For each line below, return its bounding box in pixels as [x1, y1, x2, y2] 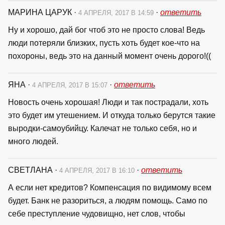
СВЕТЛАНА [8, 165, 55, 174]
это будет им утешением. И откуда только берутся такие [8, 110, 215, 120]
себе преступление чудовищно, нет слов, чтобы [8, 209, 185, 218]
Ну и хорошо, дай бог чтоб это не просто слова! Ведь [8, 25, 205, 34]
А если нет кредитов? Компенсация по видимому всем [8, 183, 211, 192]
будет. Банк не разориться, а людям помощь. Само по [8, 196, 207, 205]
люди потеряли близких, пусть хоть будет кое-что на [8, 38, 200, 47]
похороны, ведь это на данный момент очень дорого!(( [8, 51, 211, 60]
